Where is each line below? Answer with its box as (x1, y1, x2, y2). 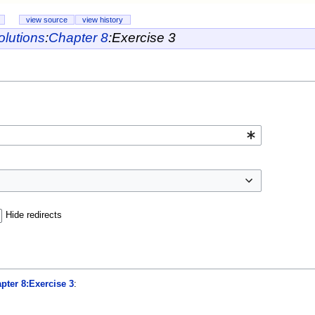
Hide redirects (5, 210, 62, 221)
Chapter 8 (48, 30, 108, 46)
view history (82, 15, 124, 25)
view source (25, 15, 67, 25)
